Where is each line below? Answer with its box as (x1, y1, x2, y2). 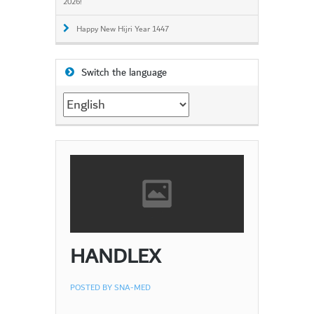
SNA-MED (114, 280, 151, 295)
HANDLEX (70, 238, 161, 275)
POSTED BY (70, 280, 114, 295)
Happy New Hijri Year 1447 (76, 22, 169, 36)
